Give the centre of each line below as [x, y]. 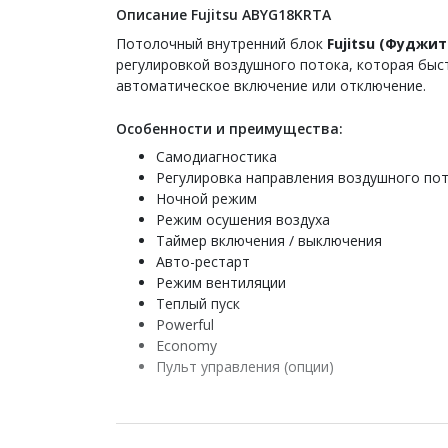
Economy [186, 345]
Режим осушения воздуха [243, 219]
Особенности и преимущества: [229, 128]
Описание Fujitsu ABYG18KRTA [223, 14]
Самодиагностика [216, 156]
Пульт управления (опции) [245, 366]
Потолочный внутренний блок [221, 43]
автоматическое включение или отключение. [271, 85]
